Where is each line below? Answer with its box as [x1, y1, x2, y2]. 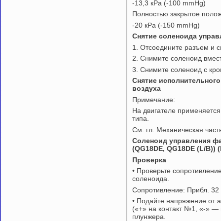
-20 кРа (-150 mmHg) [132, 21, 200, 29]
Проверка [132, 155, 166, 164]
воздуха [132, 84, 161, 93]
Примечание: [132, 95, 175, 104]
